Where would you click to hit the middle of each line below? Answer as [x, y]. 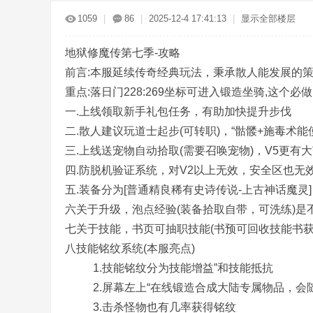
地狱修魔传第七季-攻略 [123, 53]
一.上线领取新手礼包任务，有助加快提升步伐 [178, 111]
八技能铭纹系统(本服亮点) [130, 248]
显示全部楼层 [268, 19]
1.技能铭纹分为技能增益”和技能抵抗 [169, 268]
